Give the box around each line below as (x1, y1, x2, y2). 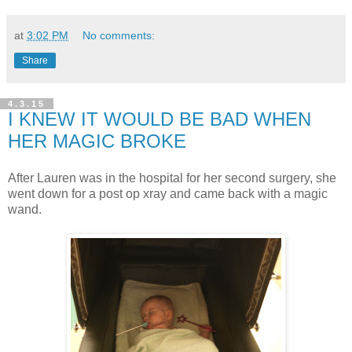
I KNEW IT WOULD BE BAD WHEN (8, 108, 311, 130)
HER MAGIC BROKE (8, 130, 186, 152)
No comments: (82, 28, 156, 42)
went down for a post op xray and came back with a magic (8, 187, 328, 201)
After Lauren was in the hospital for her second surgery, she (8, 171, 336, 185)
